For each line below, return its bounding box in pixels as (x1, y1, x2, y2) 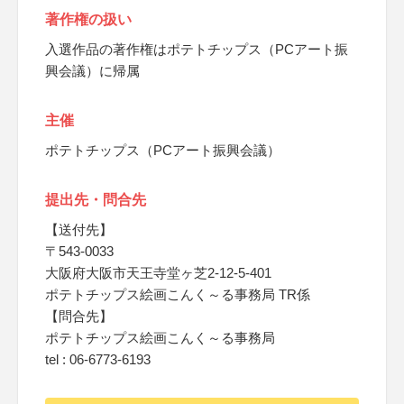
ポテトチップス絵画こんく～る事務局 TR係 (45, 287, 310, 302)
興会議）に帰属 (45, 63, 140, 78)
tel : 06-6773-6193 (45, 352, 151, 367)
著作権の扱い (45, 12, 132, 27)
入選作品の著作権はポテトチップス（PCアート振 (45, 41, 348, 57)
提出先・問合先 (45, 192, 146, 207)
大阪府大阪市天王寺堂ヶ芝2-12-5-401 (45, 265, 271, 280)
